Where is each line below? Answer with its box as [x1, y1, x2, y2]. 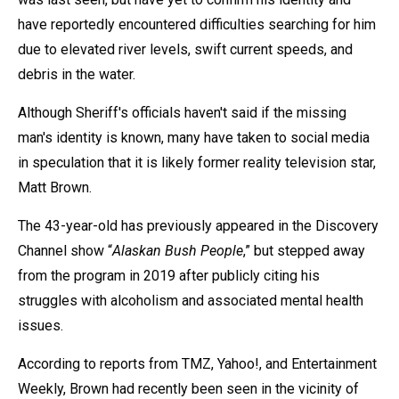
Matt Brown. [18, 178, 92, 196]
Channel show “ [18, 241, 112, 259]
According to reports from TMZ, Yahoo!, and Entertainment [18, 354, 377, 372]
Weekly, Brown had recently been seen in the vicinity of [18, 379, 359, 397]
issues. [18, 316, 63, 334]
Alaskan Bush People [112, 241, 243, 259]
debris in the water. [18, 65, 135, 83]
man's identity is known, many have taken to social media [18, 128, 370, 146]
